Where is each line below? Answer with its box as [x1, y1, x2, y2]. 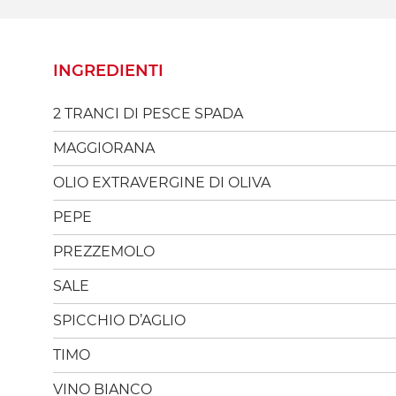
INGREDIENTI [53, 60, 164, 80]
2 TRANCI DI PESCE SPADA [53, 104, 243, 122]
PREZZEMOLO [53, 242, 155, 260]
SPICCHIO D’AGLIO [53, 311, 186, 329]
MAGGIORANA [53, 139, 155, 156]
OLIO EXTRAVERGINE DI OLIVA [53, 173, 270, 191]
